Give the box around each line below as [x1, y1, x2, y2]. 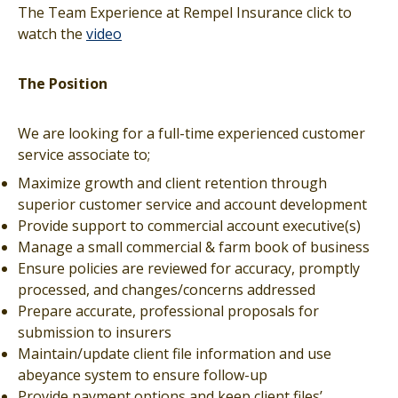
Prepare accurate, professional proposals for [18, 301, 319, 321]
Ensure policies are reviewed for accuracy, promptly [18, 259, 360, 278]
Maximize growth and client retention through [18, 173, 327, 193]
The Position [18, 74, 107, 93]
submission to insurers [18, 322, 171, 342]
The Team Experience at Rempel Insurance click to [18, 3, 352, 22]
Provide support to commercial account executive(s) [18, 216, 361, 235]
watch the [18, 24, 86, 44]
